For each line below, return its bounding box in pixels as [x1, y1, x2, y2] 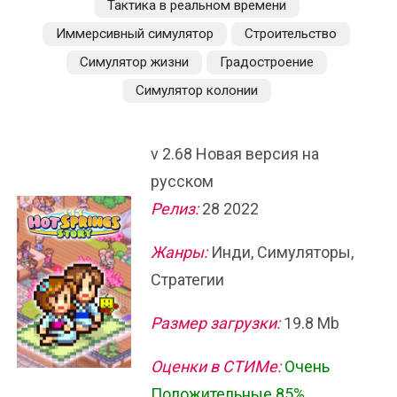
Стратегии [151, 270, 224, 289]
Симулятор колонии [135, 82, 258, 98]
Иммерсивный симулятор [56, 26, 214, 42]
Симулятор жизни [79, 54, 189, 70]
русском [151, 172, 214, 191]
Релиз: [151, 199, 198, 218]
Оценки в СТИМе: [151, 357, 281, 376]
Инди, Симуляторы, [207, 243, 354, 261]
